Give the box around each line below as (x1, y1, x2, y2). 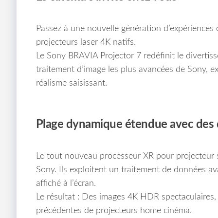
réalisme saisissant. (36, 79, 107, 88)
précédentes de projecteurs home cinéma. (36, 206, 192, 216)
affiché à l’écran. (36, 179, 96, 188)
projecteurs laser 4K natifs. (36, 38, 136, 47)
